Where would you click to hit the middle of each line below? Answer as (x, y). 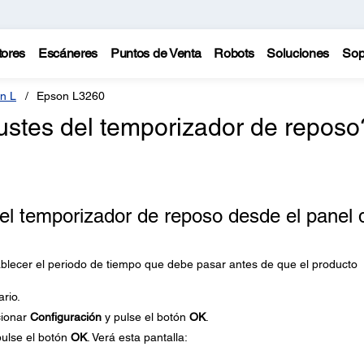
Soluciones (298, 53)
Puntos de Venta (156, 53)
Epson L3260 (71, 96)
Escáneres (68, 53)
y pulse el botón (145, 317)
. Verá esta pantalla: (137, 337)
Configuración (65, 317)
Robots (234, 53)
